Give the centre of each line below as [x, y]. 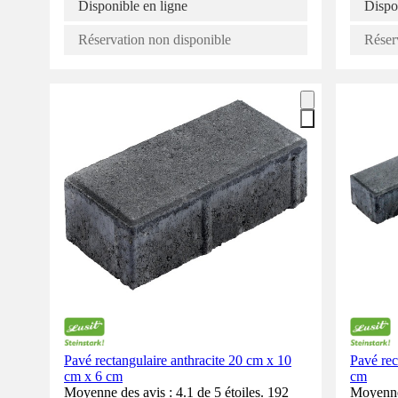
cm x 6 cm [93, 376]
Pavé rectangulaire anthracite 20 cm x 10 [178, 360]
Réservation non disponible [155, 39]
